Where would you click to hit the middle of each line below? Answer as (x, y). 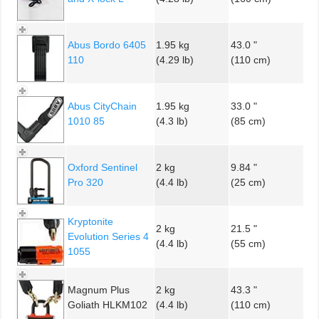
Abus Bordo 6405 (107, 45)
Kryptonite (90, 221)
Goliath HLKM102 (108, 304)
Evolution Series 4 (108, 236)
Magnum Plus (99, 289)
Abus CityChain (102, 106)
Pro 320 (85, 182)
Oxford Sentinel (103, 167)
